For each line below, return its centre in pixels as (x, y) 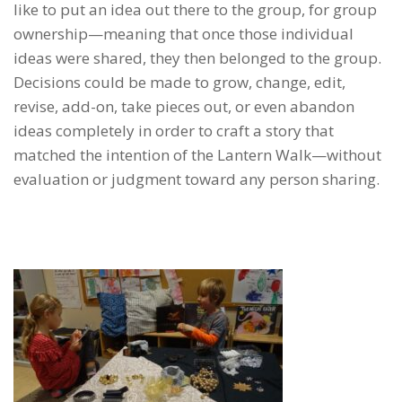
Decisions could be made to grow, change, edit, (179, 82)
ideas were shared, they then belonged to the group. (197, 57)
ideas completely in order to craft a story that (174, 130)
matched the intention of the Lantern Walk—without (197, 154)
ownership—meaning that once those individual (184, 33)
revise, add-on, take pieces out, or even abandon (184, 106)
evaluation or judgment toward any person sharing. (197, 179)
